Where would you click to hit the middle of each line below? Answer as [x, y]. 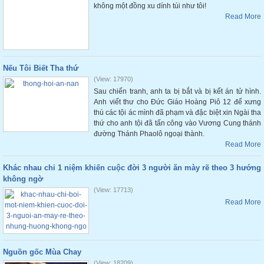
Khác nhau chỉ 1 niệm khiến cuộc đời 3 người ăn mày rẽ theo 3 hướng [132, 168]
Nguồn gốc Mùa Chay [42, 252]
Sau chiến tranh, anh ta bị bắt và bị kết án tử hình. [177, 91]
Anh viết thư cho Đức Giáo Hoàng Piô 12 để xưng [177, 102]
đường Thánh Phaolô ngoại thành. [149, 134]
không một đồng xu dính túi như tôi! [150, 6]
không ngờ [23, 179]
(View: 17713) [113, 190]
